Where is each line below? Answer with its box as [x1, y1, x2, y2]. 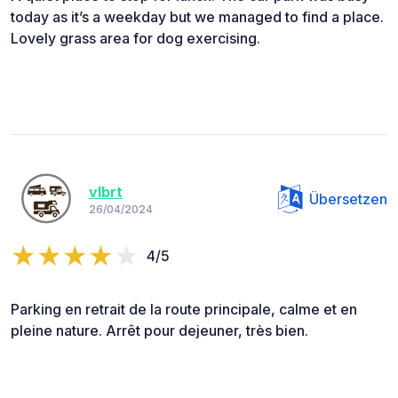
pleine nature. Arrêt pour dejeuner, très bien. [11, 321, 308, 339]
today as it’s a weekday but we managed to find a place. [11, 7, 384, 26]
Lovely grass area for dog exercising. [11, 28, 260, 47]
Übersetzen [309, 189, 387, 208]
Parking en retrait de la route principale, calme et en [11, 299, 357, 318]
